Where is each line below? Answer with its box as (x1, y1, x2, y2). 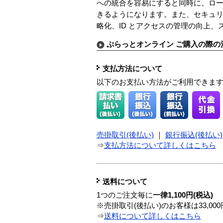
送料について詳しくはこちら (104, 212, 201, 221)
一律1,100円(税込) (153, 191, 213, 200)
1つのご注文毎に (97, 191, 153, 200)
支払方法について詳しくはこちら (104, 141, 216, 150)
